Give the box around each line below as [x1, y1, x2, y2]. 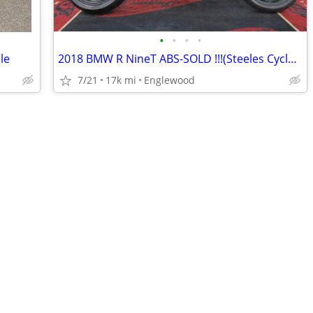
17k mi [105, 73, 136, 87]
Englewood [144, 73, 195, 87]
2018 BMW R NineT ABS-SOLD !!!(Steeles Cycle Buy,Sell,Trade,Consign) [288, 51, 297, 66]
